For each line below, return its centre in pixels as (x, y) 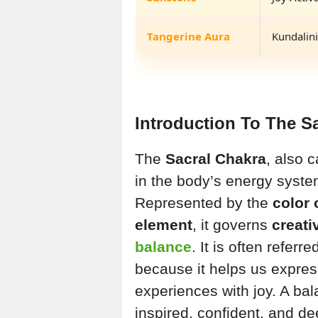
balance (163, 247)
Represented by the (204, 203)
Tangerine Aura (188, 36)
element (164, 225)
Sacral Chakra (216, 159)
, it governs (232, 225)
